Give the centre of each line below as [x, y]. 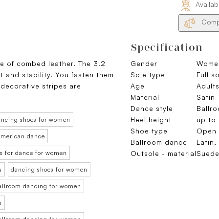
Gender [144, 63]
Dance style [152, 108]
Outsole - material [164, 153]
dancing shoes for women [49, 169]
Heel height [151, 120]
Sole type [148, 75]
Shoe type [149, 131]
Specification [167, 47]
